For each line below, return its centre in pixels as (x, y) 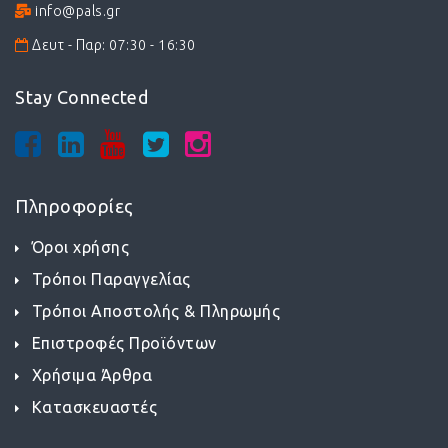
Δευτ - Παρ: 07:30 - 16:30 (112, 45)
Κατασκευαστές (94, 407)
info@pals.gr (75, 11)
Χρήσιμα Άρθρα (91, 375)
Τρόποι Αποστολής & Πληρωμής (155, 311)
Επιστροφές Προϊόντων (124, 343)
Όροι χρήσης (80, 247)
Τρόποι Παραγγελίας (111, 279)
